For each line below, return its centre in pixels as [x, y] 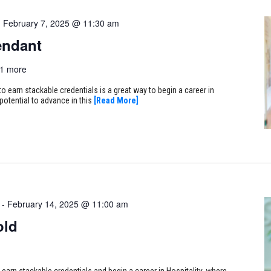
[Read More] [116, 100]
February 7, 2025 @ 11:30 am [61, 23]
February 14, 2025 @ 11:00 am [67, 204]
